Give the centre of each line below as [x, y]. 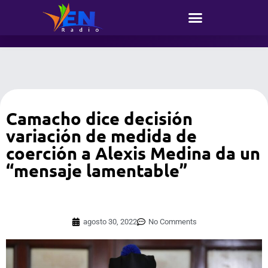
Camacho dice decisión [99, 119]
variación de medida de [101, 136]
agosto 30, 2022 [110, 222]
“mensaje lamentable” [97, 171]
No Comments [172, 222]
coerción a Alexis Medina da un [133, 153]
